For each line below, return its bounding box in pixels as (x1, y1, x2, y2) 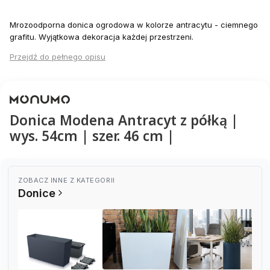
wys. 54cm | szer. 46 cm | (10, 127, 174, 146)
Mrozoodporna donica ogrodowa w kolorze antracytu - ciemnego (10, 20, 258, 30)
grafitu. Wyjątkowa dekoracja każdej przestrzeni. (10, 32, 193, 42)
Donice (18, 186, 55, 199)
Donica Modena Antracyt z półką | (10, 111, 238, 130)
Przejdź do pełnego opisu (10, 52, 105, 62)
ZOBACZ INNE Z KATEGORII (18, 175, 115, 184)
